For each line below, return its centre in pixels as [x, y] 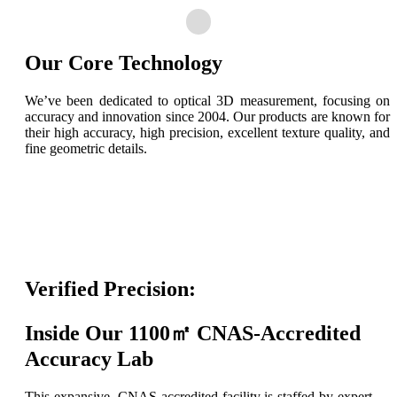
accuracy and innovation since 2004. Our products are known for [207, 117]
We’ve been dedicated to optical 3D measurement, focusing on [207, 101]
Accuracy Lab [89, 359]
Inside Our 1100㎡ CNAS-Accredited [193, 334]
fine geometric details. [86, 149]
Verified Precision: [110, 289]
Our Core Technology [124, 63]
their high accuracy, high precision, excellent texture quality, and [207, 133]
